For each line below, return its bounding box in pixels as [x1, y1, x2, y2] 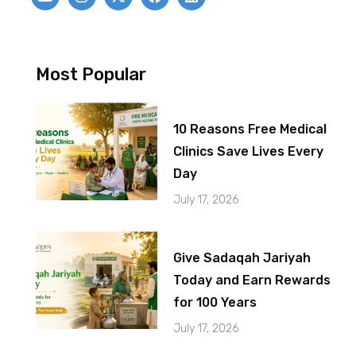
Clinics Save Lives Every [173, 144, 324, 160]
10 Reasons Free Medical [173, 122, 327, 137]
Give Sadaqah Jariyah [173, 250, 311, 266]
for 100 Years [173, 295, 257, 311]
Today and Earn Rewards [173, 273, 331, 288]
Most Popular [35, 64, 146, 86]
